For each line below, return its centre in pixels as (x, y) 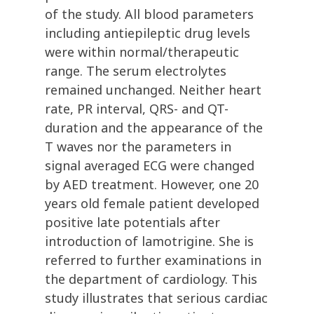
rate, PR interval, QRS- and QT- (137, 109)
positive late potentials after (132, 223)
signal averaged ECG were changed (150, 166)
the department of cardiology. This (151, 279)
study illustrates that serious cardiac (156, 298)
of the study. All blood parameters (149, 14)
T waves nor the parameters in (138, 147)
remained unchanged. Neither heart (153, 90)
